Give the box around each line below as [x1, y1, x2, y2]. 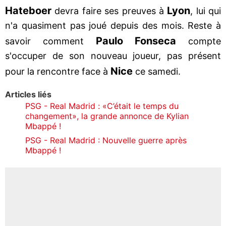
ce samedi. [135, 66, 181, 77]
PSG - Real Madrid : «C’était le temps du [25, 100, 179, 111]
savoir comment [5, 35, 96, 46]
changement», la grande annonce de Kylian [25, 110, 189, 121]
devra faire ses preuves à [51, 5, 167, 16]
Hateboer [5, 4, 51, 17]
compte [176, 35, 221, 46]
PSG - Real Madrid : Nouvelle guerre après [25, 135, 187, 145]
